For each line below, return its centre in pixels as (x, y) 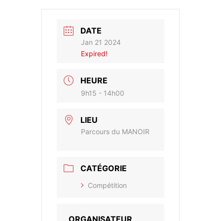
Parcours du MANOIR (115, 132)
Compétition (107, 185)
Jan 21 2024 (101, 42)
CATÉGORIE (104, 168)
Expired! (94, 54)
